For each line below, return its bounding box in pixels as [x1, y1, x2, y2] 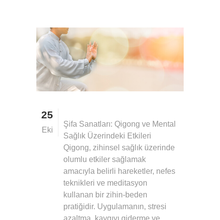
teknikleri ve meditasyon [63, 178, 147, 187]
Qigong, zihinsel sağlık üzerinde [63, 143, 175, 152]
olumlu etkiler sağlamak [63, 155, 146, 164]
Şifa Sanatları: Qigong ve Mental [63, 119, 176, 128]
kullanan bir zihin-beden [63, 190, 147, 199]
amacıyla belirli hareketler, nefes [63, 166, 175, 175]
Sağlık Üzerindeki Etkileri [63, 131, 151, 140]
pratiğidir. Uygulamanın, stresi [63, 202, 166, 211]
